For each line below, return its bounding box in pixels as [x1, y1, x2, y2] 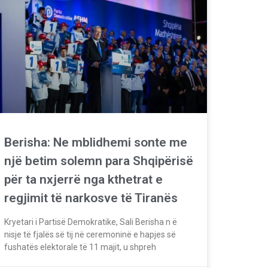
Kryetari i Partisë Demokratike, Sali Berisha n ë [4, 217, 177, 227]
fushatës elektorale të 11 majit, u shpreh [4, 242, 156, 252]
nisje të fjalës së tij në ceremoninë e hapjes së [4, 229, 176, 239]
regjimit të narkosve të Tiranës [4, 190, 178, 205]
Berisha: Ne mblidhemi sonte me [4, 135, 187, 150]
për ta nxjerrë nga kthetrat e [4, 172, 163, 187]
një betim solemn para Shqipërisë [4, 153, 193, 168]
